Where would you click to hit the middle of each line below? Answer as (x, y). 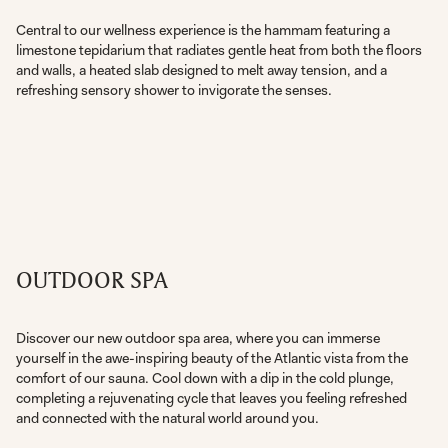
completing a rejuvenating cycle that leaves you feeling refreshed (212, 398)
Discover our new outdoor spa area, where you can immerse (198, 338)
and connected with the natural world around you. (168, 418)
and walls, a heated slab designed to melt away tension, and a (202, 71)
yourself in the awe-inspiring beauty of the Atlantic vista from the (212, 358)
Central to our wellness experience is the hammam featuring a (203, 31)
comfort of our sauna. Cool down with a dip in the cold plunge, (205, 378)
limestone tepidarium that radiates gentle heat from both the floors (219, 51)
